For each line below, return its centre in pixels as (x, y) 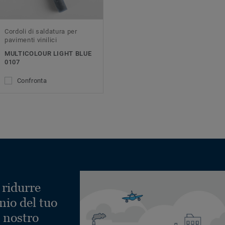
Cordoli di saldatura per (41, 32)
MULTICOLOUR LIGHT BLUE (48, 54)
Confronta (32, 81)
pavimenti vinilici (31, 40)
